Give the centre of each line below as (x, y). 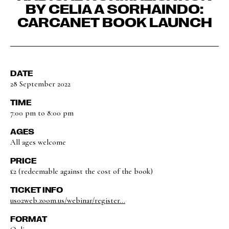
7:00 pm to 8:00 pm (42, 113)
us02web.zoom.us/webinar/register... (68, 200)
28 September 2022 (40, 84)
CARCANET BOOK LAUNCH (114, 21)
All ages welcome (38, 142)
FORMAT (29, 219)
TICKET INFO (37, 190)
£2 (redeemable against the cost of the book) (82, 171)
